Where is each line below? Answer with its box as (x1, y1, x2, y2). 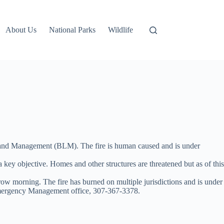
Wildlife (108, 25, 133, 34)
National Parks (49, 25, 96, 34)
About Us (5, 25, 37, 34)
